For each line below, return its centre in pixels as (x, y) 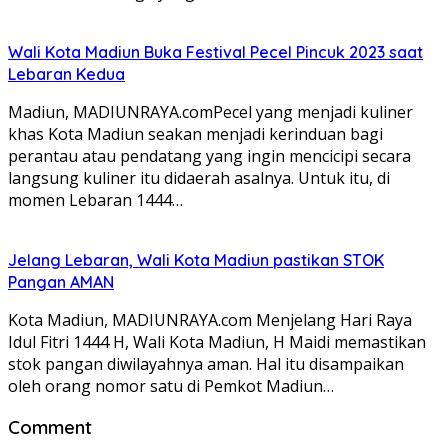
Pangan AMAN (61, 281)
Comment (50, 427)
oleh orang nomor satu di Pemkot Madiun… (171, 385)
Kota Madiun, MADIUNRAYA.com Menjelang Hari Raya (210, 319)
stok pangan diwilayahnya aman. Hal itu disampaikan (206, 363)
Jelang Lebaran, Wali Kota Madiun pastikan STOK (196, 259)
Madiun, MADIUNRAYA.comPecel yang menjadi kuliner (210, 111)
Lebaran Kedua (66, 73)
